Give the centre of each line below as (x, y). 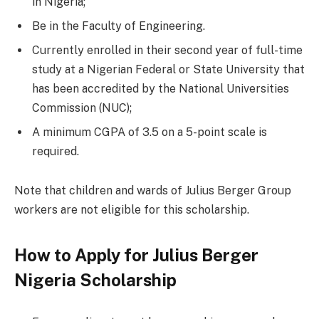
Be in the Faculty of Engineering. (119, 26)
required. (56, 151)
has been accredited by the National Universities (161, 88)
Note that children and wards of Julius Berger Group (153, 191)
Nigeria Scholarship (95, 279)
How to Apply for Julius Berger (136, 255)
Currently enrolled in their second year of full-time (167, 50)
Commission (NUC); (82, 108)
